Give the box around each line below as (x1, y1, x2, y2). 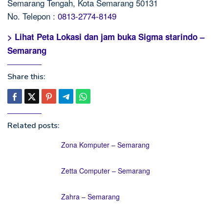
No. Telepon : (7, 10, 58, 22)
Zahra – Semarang (61, 192, 120, 201)
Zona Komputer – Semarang (61, 140, 150, 150)
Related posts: (7, 120, 60, 131)
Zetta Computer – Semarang (61, 166, 150, 175)
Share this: (7, 71, 45, 82)
